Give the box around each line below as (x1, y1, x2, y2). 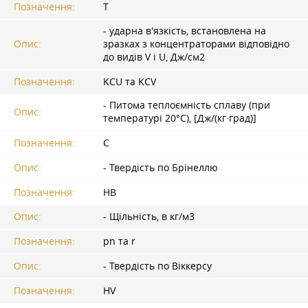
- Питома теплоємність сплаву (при (103, 99, 270, 112)
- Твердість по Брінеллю (103, 162, 218, 175)
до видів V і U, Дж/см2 (103, 51, 205, 64)
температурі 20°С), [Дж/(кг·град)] (103, 112, 256, 125)
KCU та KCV (103, 76, 156, 89)
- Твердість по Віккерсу (103, 259, 212, 272)
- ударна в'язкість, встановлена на (103, 25, 266, 38)
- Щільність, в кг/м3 (103, 210, 195, 223)
